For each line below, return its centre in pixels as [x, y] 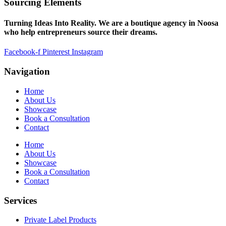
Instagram [87, 52]
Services [20, 200]
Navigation [27, 72]
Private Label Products [60, 220]
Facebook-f [22, 52]
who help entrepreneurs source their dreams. [81, 32]
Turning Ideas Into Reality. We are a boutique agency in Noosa [111, 23]
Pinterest [56, 52]
